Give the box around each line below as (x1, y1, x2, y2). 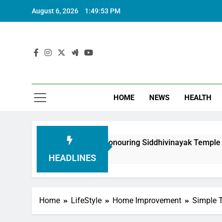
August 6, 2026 (32, 7, 78, 15)
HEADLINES (48, 153, 96, 163)
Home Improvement (112, 196, 181, 205)
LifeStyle (71, 196, 102, 205)
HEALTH (184, 93, 212, 102)
